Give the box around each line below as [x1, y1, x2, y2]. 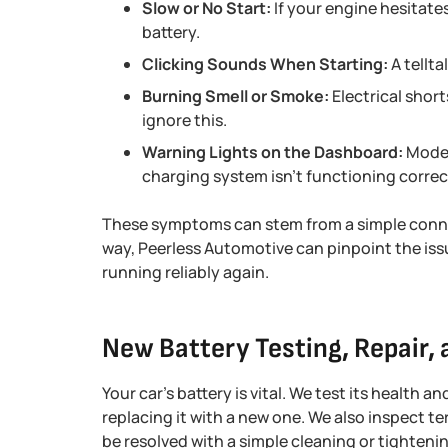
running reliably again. [102, 261, 269, 283]
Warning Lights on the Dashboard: [142, 141, 403, 163]
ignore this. [142, 109, 227, 131]
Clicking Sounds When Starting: [142, 53, 388, 75]
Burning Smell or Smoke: [142, 85, 329, 107]
